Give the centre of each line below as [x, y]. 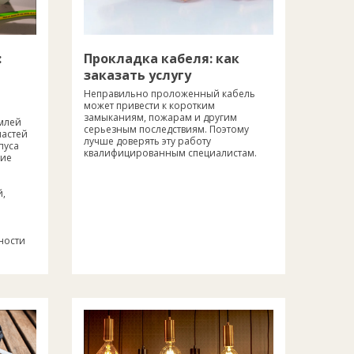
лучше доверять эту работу [147, 141]
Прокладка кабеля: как [162, 58]
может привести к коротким [149, 105]
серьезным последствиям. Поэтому [166, 129]
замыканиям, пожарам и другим [160, 117]
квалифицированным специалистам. [170, 153]
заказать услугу [137, 75]
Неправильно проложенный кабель [169, 93]
